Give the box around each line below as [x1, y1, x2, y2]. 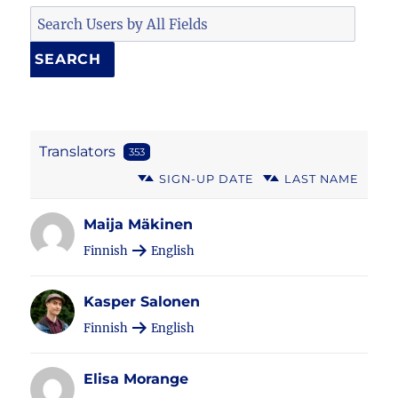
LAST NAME [283, 172, 359, 186]
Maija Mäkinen [84, 216, 194, 233]
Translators [39, 143, 116, 160]
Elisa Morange [84, 370, 189, 387]
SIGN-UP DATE [159, 172, 254, 186]
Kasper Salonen [84, 293, 201, 310]
